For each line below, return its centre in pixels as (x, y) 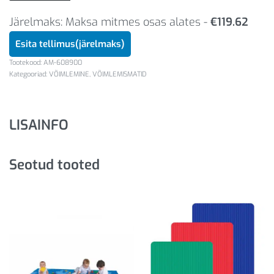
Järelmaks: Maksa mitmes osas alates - (110, 22)
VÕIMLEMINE (69, 75)
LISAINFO (39, 125)
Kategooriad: (29, 75)
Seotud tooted (54, 164)
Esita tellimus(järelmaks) (70, 44)
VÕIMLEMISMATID (120, 75)
